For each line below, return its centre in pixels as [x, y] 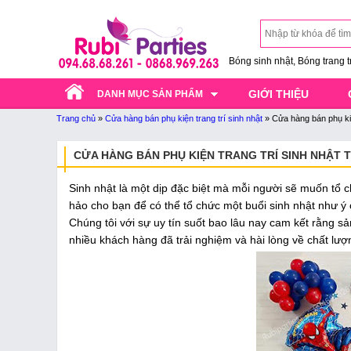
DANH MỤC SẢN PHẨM [150, 94]
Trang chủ [76, 118]
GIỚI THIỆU [279, 94]
